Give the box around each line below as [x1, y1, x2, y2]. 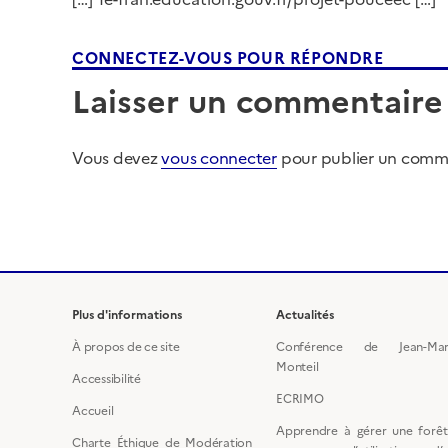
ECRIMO [276, 391, 324, 406]
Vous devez [72, 149, 162, 168]
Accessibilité [72, 371, 141, 386]
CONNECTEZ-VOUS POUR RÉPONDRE [72, 49, 384, 68]
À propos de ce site [72, 339, 180, 354]
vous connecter [161, 149, 278, 168]
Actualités [276, 307, 334, 322]
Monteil [276, 359, 319, 374]
